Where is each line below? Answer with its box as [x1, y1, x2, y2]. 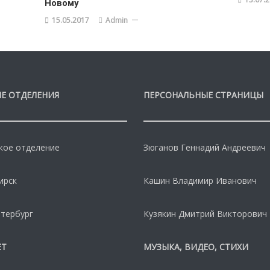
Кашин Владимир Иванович [143, 174, 257, 186]
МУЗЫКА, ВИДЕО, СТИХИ [143, 240, 248, 253]
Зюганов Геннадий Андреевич [143, 141, 266, 153]
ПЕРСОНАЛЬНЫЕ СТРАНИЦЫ [143, 89, 263, 101]
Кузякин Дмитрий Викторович [143, 207, 267, 219]
